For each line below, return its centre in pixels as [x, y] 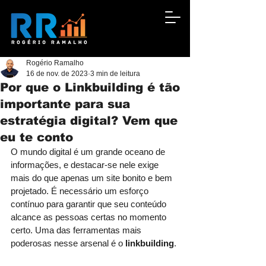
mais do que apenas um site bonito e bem [93, 178]
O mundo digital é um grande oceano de [89, 152]
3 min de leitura [115, 74]
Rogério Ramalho [55, 63]
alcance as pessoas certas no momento [90, 217]
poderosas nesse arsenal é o [68, 243]
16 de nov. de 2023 [57, 74]
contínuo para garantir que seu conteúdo [90, 204]
